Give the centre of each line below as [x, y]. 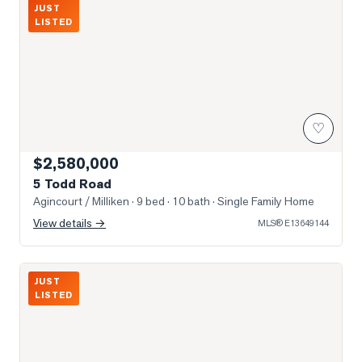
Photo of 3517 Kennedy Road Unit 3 [117, 273]
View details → [69, 223]
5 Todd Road [72, 184]
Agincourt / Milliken [81, 201]
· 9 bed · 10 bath [170, 201]
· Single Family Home [262, 201]
